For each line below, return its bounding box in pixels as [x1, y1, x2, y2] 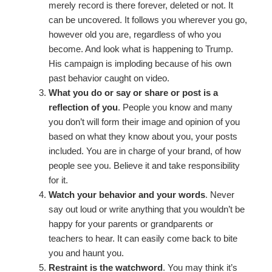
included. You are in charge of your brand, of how [49, 146, 242, 157]
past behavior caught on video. [49, 73, 170, 84]
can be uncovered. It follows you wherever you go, [49, 15, 248, 25]
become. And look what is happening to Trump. [49, 44, 234, 55]
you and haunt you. [49, 248, 124, 259]
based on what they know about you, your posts [49, 131, 238, 142]
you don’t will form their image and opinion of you [49, 117, 240, 127]
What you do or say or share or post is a [49, 87, 219, 98]
